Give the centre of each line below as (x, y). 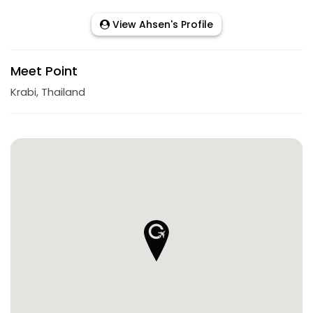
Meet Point (44, 71)
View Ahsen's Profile (161, 24)
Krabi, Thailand (48, 92)
